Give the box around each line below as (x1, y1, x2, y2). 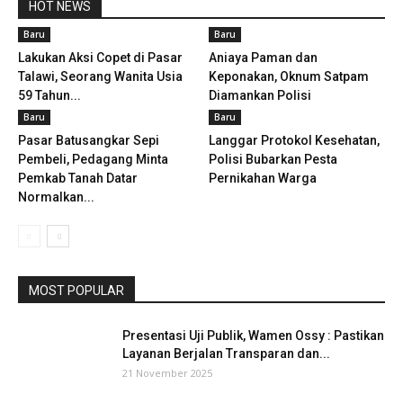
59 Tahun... (18, 88, 81, 103)
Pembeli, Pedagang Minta (18, 152, 168, 167)
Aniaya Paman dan (208, 50, 318, 66)
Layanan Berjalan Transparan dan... (122, 346, 330, 362)
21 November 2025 (122, 366, 212, 381)
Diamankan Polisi (208, 88, 311, 103)
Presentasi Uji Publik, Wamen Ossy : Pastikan (122, 328, 384, 344)
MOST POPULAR (29, 283, 124, 299)
